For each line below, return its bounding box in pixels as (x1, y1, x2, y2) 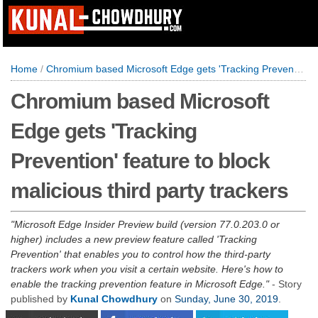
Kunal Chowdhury (70, 293, 158, 305)
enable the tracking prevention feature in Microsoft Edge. (11, 278, 265, 290)
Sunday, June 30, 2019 (175, 293, 278, 305)
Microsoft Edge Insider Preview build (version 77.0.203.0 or (14, 219, 280, 230)
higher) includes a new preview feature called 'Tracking (11, 234, 257, 245)
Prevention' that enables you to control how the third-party (11, 248, 270, 260)
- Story (269, 278, 302, 290)
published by (11, 293, 70, 305)
